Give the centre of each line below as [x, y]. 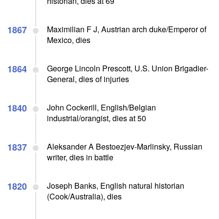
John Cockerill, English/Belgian [101, 107]
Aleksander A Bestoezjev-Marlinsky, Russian [125, 146]
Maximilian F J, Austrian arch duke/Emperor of [127, 29]
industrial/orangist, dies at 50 [97, 118]
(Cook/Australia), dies [84, 196]
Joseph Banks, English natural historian [116, 185]
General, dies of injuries [88, 79]
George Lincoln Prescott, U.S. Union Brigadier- [128, 68]
